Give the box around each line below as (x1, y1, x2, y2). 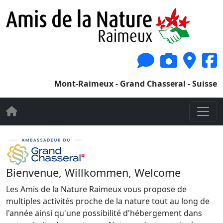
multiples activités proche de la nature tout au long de (6, 196, 210, 207)
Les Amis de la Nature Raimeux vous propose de (6, 184, 187, 195)
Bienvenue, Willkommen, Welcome (6, 165, 181, 180)
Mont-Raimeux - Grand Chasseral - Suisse (54, 78, 217, 89)
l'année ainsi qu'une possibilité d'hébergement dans (6, 208, 202, 219)
